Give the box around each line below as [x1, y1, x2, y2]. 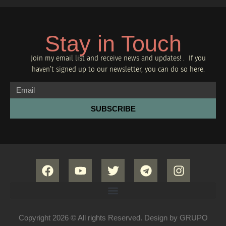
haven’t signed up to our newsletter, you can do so [31, 65, 190, 74]
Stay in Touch [44, 31, 182, 56]
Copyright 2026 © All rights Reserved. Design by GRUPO [18, 213, 208, 222]
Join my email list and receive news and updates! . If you [30, 53, 206, 63]
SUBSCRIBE [90, 104, 136, 113]
